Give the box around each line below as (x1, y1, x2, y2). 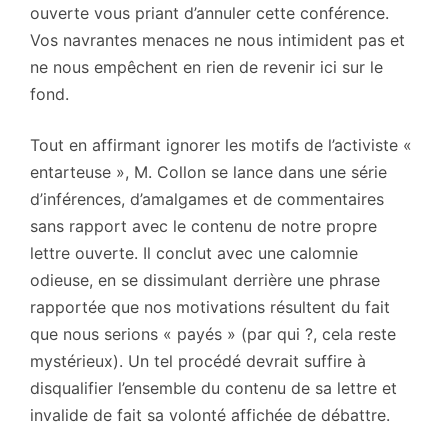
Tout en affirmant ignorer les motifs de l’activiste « (30, 134, 412, 155)
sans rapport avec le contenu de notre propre (30, 215, 377, 236)
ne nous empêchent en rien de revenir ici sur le (30, 56, 383, 77)
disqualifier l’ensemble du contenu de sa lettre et (30, 377, 397, 398)
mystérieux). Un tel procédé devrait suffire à (30, 350, 366, 371)
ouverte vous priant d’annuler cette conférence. (30, 2, 389, 23)
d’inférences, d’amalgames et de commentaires (30, 188, 384, 209)
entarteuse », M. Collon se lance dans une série (30, 161, 387, 182)
